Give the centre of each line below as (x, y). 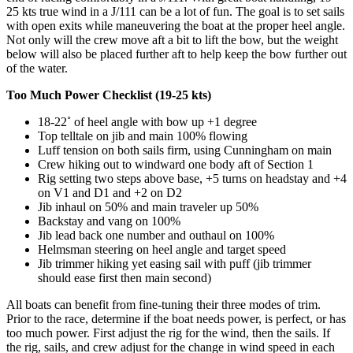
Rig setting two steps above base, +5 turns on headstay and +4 (192, 179)
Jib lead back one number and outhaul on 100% (156, 236)
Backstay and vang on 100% (109, 221)
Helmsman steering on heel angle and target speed (162, 250)
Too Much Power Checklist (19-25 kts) (109, 95)
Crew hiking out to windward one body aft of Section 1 (176, 165)
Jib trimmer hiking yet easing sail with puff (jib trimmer (175, 264)
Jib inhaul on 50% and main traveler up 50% (148, 207)
